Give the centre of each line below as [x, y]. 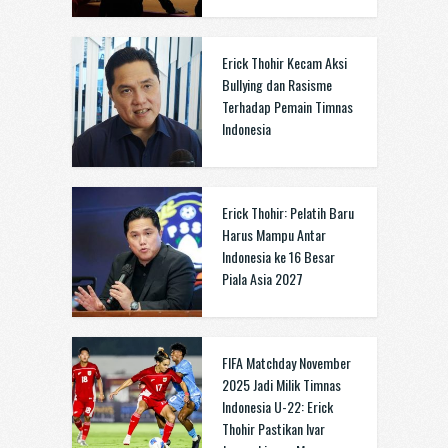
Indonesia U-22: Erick [277, 406]
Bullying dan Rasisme [276, 84]
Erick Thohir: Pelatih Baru [287, 212]
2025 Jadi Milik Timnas [281, 384]
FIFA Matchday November [286, 362]
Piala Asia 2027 [262, 278]
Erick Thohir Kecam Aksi [284, 62]
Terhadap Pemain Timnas [287, 106]
